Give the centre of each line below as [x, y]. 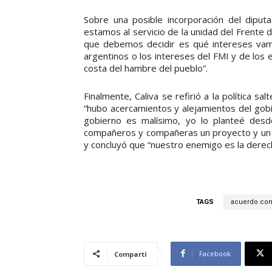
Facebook [215, 253]
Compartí [131, 254]
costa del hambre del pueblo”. [146, 68]
